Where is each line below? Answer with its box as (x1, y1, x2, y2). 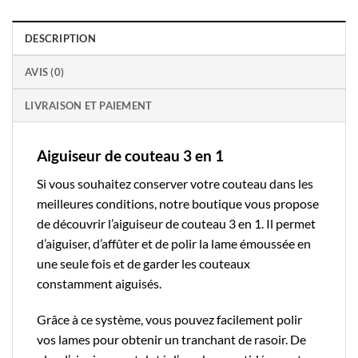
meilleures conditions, (37, 195, 159, 211)
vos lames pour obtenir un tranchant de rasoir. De (37, 332, 306, 348)
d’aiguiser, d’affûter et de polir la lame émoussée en (37, 235, 311, 251)
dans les (267, 175, 313, 191)
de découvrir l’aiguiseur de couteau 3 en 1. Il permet (37, 215, 316, 231)
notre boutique (159, 195, 242, 211)
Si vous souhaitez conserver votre (37, 175, 222, 191)
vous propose (242, 195, 319, 211)
